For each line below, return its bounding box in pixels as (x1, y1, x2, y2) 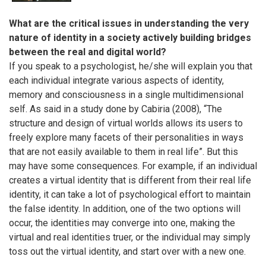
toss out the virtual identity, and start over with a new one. (9, 246, 246, 258)
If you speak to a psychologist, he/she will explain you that (9, 61, 252, 72)
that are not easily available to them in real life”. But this (9, 146, 238, 158)
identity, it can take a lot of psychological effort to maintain (9, 189, 251, 201)
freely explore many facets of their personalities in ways (9, 132, 243, 144)
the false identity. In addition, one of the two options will (9, 203, 240, 215)
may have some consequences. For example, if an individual (9, 160, 257, 172)
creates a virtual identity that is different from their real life (9, 175, 251, 186)
